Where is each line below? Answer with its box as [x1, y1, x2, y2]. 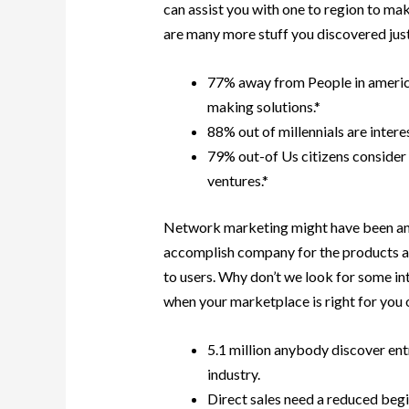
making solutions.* [206, 98, 320, 115]
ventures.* [206, 172, 268, 189]
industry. [206, 364, 260, 383]
